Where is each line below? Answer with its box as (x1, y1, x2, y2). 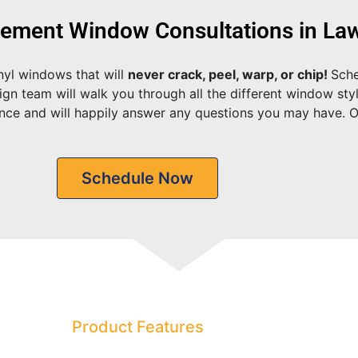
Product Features (71, 317, 204, 336)
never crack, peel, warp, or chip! (128, 66, 331, 82)
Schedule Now (82, 169, 193, 188)
